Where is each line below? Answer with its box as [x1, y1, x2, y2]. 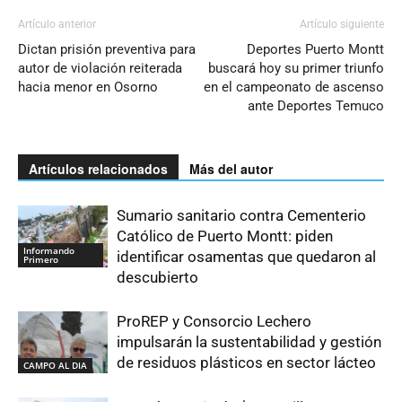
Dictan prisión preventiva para [18, 40, 196, 57]
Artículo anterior [18, 17, 96, 31]
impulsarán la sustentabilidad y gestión [117, 332, 381, 351]
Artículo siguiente [300, 17, 384, 31]
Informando [23, 243, 74, 257]
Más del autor [189, 159, 273, 178]
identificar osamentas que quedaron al [117, 247, 376, 266]
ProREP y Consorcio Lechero [117, 311, 311, 330]
